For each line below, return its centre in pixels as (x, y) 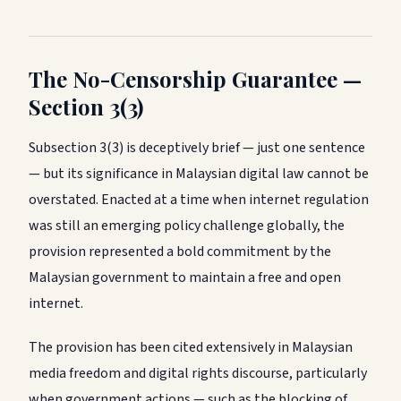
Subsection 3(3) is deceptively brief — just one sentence (197, 147)
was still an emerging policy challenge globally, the (187, 225)
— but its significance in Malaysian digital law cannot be (199, 173)
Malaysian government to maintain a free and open (185, 277)
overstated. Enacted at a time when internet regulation (199, 199)
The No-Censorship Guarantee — (195, 78)
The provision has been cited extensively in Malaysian (191, 347)
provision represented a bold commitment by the (180, 251)
